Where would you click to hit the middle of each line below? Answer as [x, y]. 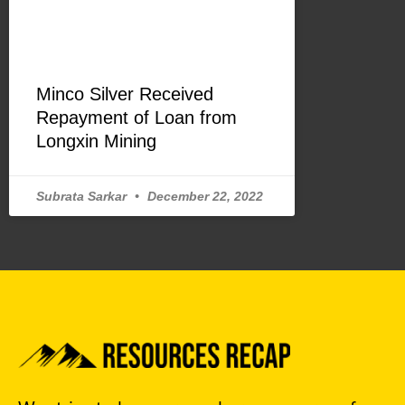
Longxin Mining [96, 141]
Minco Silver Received [125, 94]
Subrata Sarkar [83, 196]
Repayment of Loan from [137, 117]
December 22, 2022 [203, 196]
